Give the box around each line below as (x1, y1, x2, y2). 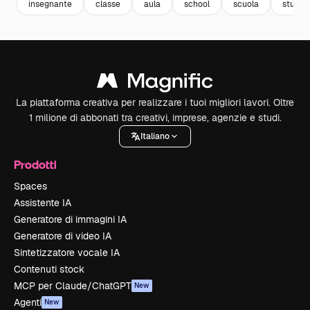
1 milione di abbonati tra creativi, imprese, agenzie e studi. (28, 111, 282, 125)
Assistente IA (14, 197, 71, 210)
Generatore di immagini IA (14, 213, 127, 226)
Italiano (140, 130, 170, 142)
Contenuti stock (14, 263, 84, 276)
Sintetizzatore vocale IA (14, 246, 120, 259)
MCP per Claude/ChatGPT (14, 280, 131, 293)
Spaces (14, 180, 47, 193)
